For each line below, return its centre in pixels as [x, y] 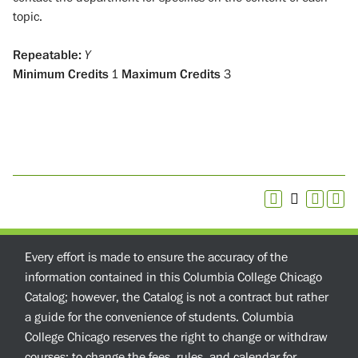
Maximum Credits [171, 74]
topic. [28, 16]
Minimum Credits [61, 74]
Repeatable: [47, 55]
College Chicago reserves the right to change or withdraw [176, 337]
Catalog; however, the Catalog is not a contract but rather [177, 297]
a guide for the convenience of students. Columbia [159, 317]
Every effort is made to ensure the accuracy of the [156, 257]
